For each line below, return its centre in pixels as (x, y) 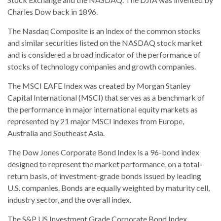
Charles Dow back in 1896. (53, 11)
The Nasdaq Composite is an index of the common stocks (104, 31)
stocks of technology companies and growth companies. (102, 66)
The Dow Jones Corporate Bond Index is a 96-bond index (103, 152)
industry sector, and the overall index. (69, 199)
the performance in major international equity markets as (103, 109)
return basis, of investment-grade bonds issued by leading (104, 176)
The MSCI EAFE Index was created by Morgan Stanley (99, 85)
